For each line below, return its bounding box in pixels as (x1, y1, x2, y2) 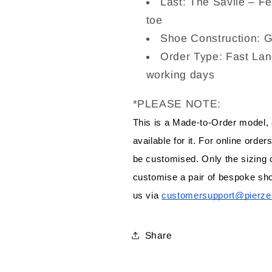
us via (132, 190, 162, 200)
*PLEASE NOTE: (132, 97, 228, 110)
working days (146, 69, 219, 81)
